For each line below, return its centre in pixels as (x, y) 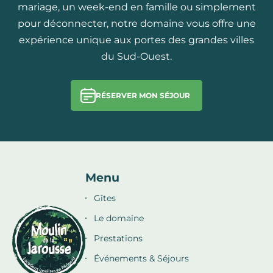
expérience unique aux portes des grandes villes (136, 40)
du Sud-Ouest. (136, 56)
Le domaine (119, 218)
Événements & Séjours (141, 258)
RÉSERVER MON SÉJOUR (143, 95)
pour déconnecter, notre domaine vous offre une (136, 23)
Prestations (118, 238)
